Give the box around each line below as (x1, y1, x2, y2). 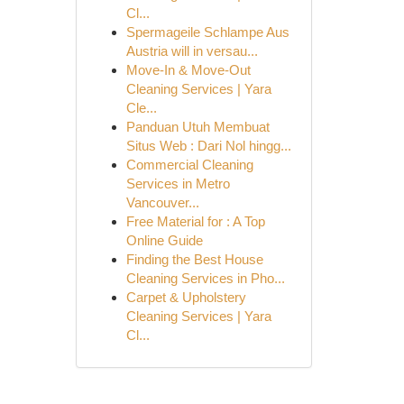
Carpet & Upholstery (125, 289, 246, 305)
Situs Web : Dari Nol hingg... (125, 138, 291, 153)
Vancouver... (125, 195, 199, 210)
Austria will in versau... (125, 43, 258, 59)
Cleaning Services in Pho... (125, 271, 285, 286)
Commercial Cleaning (125, 157, 253, 172)
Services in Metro (125, 176, 230, 191)
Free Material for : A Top (125, 214, 265, 229)
